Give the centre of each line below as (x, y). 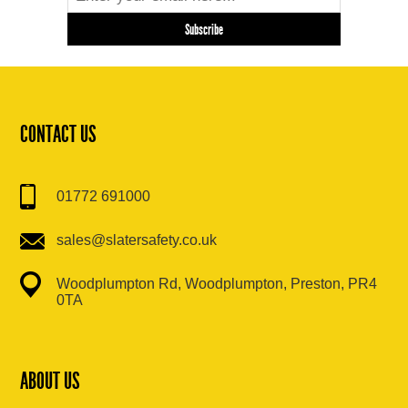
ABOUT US (51, 382)
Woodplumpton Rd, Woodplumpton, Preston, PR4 (217, 284)
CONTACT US (59, 135)
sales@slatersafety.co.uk (137, 240)
